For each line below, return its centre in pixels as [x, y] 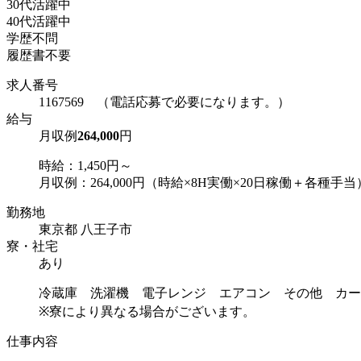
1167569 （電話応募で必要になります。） [164, 102]
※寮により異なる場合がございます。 [147, 312]
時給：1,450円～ [85, 166]
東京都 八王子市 [85, 230]
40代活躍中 [39, 22]
